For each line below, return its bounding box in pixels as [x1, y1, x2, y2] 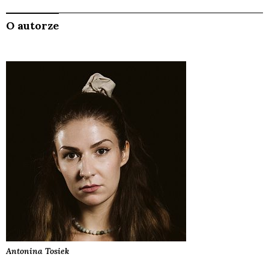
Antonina [6, 246, 45, 257]
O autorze [6, 19, 59, 33]
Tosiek [45, 246, 69, 257]
